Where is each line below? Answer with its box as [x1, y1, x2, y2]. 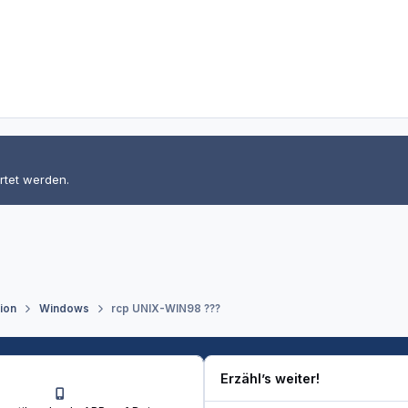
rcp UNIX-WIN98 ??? [110, 302, 220, 316]
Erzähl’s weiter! [220, 371, 321, 387]
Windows [38, 302, 89, 316]
